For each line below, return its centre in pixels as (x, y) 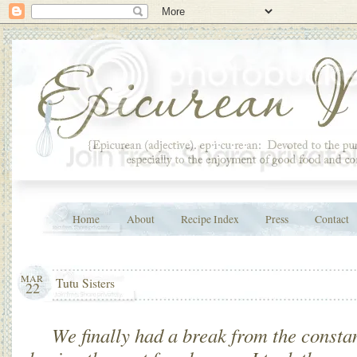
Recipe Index (210, 219)
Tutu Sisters (85, 282)
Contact (332, 219)
